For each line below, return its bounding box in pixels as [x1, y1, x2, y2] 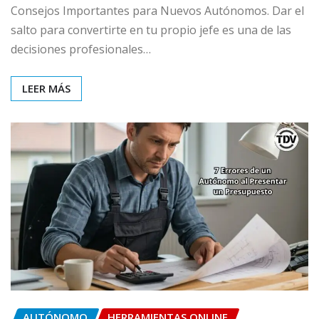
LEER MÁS [22, 80, 70, 95]
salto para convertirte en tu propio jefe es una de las [11, 21, 291, 38]
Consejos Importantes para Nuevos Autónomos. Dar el [11, 2, 304, 19]
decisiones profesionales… [11, 41, 151, 57]
